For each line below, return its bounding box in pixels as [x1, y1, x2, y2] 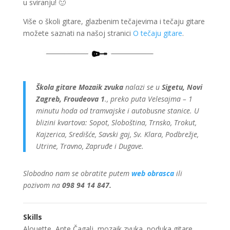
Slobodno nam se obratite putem [23, 168, 131, 179]
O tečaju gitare [132, 28, 182, 39]
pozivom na [23, 180, 62, 190]
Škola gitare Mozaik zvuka [35, 82, 123, 92]
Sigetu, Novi [161, 82, 202, 92]
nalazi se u [123, 82, 162, 92]
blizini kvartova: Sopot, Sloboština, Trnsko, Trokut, [35, 118, 197, 128]
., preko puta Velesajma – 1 [104, 94, 193, 104]
